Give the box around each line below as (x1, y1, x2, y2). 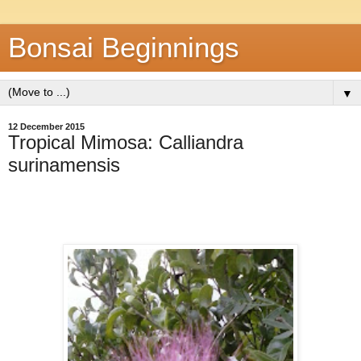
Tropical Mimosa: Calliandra (8, 131, 243, 153)
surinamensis (8, 154, 120, 176)
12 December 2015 (8, 122, 85, 131)
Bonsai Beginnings (8, 32, 239, 63)
